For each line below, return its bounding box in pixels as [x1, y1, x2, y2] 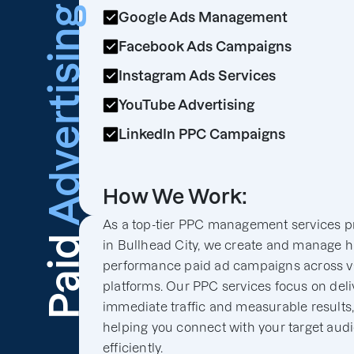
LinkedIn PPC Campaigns [119, 126, 285, 141]
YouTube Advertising [119, 97, 254, 112]
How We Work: [103, 185, 247, 208]
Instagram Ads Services [119, 68, 276, 83]
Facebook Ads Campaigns [119, 39, 292, 54]
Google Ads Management [119, 9, 288, 24]
